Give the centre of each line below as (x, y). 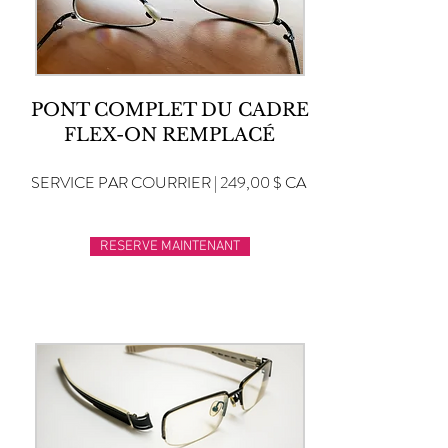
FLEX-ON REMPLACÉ (169, 135)
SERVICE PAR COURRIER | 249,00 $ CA (168, 182)
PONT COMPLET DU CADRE (169, 110)
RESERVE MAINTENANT (170, 246)
